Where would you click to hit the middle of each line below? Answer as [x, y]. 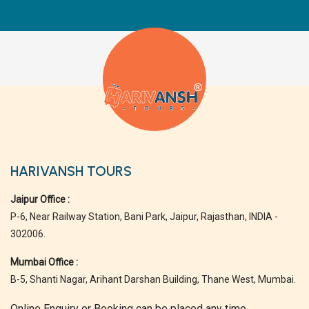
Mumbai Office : [44, 262]
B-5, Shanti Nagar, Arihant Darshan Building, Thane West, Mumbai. [153, 280]
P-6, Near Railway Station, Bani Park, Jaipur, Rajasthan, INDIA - [144, 217]
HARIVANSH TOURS [71, 171]
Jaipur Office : [40, 200]
